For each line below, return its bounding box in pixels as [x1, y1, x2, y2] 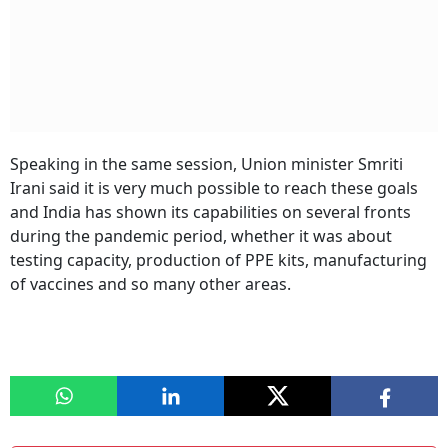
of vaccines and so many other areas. [10, 273, 291, 296]
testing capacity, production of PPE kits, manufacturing [10, 249, 427, 272]
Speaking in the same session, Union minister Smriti [10, 153, 403, 176]
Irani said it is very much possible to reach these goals [10, 177, 418, 200]
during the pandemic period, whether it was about [10, 225, 392, 248]
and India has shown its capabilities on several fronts [10, 201, 411, 224]
